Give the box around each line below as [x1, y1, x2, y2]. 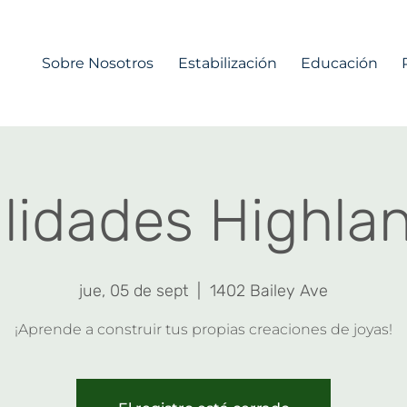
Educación [301, 54, 378, 72]
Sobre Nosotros [41, 54, 154, 72]
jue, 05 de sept [79, 280, 188, 301]
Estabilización [177, 54, 277, 72]
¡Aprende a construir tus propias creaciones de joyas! [15, 320, 392, 338]
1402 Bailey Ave [210, 280, 328, 301]
